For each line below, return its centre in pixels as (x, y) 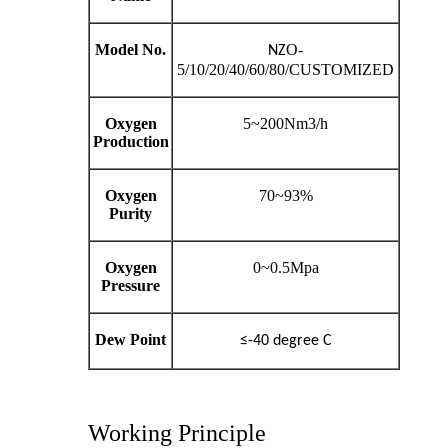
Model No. (130, 50)
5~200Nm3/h (285, 124)
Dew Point (130, 340)
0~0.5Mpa (285, 268)
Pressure (130, 286)
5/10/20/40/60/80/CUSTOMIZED (285, 70)
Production (130, 142)
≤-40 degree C (285, 341)
